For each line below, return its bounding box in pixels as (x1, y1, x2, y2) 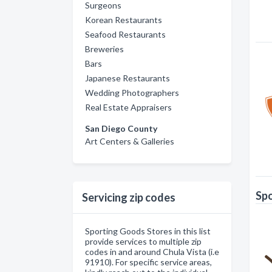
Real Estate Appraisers (85, 102, 172, 112)
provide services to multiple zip (85, 236, 202, 246)
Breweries (85, 44, 124, 54)
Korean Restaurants (85, 15, 162, 25)
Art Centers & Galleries (85, 136, 174, 146)
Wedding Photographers (85, 87, 179, 98)
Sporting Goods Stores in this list (85, 226, 211, 236)
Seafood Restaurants (85, 29, 166, 39)
